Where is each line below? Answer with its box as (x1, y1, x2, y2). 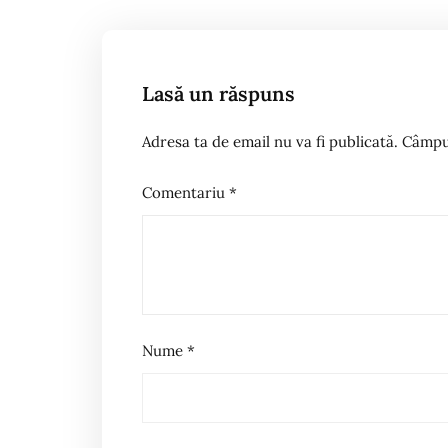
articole (101, 6, 210, 44)
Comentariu (142, 182, 229, 202)
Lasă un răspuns (142, 81, 295, 106)
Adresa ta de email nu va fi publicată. (142, 132, 398, 151)
